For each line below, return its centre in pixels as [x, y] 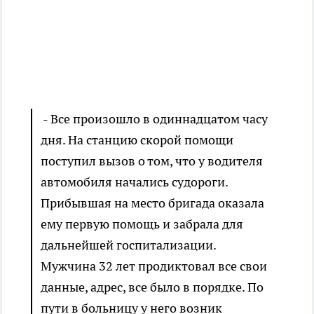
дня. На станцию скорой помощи [137, 140]
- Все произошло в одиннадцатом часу [154, 119]
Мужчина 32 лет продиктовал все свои [154, 266]
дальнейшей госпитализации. [128, 245]
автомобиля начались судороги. [134, 182]
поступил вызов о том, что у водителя [152, 161]
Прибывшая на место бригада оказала [152, 203]
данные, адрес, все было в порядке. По [152, 287]
